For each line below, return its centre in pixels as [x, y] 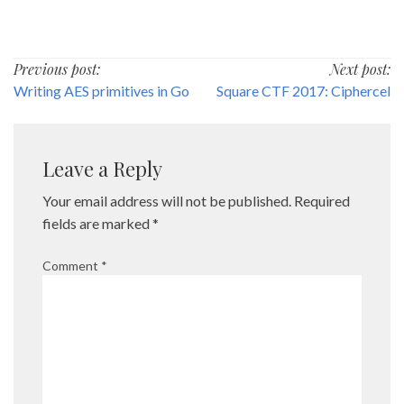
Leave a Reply [102, 169]
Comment [72, 266]
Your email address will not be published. [167, 201]
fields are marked [97, 224]
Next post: [360, 69]
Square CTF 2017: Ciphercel [303, 90]
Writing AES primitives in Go [101, 90]
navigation [69, 107]
